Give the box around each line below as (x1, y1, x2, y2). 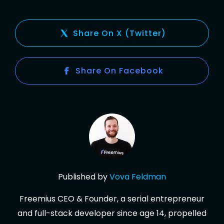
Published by (58, 170, 109, 182)
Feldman (131, 170, 166, 182)
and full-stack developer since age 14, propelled (17, 207, 206, 219)
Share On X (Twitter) (73, 27, 166, 39)
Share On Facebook (75, 64, 163, 76)
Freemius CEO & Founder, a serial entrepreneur (19, 192, 204, 204)
